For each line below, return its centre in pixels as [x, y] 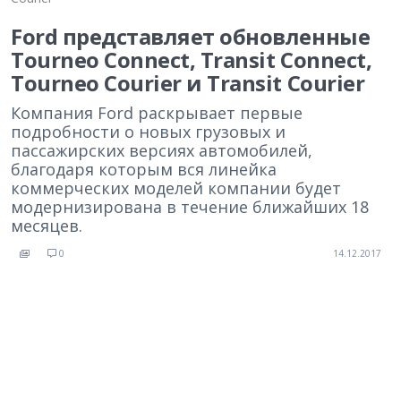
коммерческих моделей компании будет [176, 188]
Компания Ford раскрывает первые [157, 113]
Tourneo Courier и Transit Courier [188, 83]
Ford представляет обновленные [191, 36]
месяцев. [47, 226]
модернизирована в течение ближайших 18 [190, 207]
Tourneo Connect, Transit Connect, [192, 60]
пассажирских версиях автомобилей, [162, 150]
